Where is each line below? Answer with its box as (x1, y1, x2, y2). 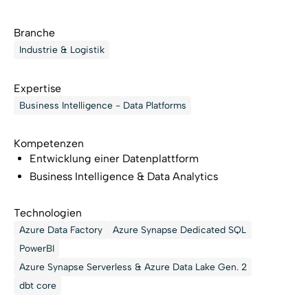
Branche (13, 26, 55, 40)
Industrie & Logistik (19, 44, 104, 56)
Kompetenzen (13, 136, 84, 150)
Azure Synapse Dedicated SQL (113, 224, 247, 236)
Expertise (13, 81, 61, 95)
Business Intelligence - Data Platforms (19, 99, 186, 111)
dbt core (19, 279, 56, 291)
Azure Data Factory (19, 224, 102, 236)
